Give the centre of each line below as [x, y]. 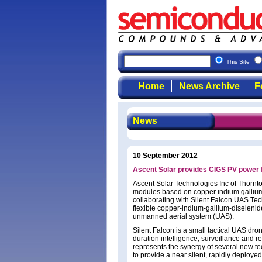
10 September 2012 [165, 156]
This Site [239, 62]
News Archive [209, 86]
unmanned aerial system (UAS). [183, 216]
